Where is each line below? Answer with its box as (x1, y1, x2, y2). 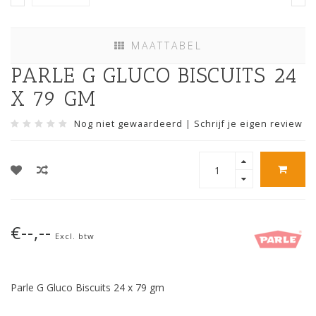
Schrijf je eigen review (194, 118, 303, 130)
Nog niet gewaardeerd (74, 118, 183, 130)
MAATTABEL (126, 39, 202, 53)
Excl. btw (55, 231, 95, 242)
